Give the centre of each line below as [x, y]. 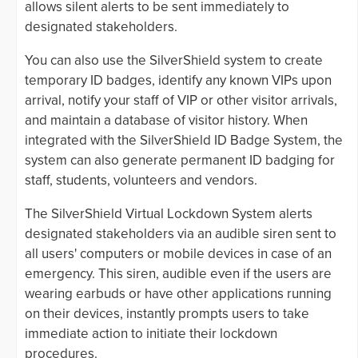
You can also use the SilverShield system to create [174, 61]
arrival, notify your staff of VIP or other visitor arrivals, [181, 101]
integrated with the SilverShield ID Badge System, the [184, 141]
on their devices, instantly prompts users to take [167, 314]
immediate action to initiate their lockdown [151, 334]
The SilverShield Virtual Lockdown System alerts [169, 214]
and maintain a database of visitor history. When [166, 121]
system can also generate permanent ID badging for [180, 161]
